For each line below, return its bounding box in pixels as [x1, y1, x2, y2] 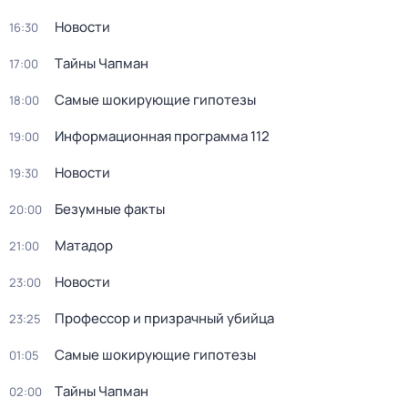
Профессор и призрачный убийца [55, 309, 274, 328]
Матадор [55, 236, 113, 255]
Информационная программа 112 [55, 127, 270, 146]
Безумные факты [55, 199, 165, 219]
